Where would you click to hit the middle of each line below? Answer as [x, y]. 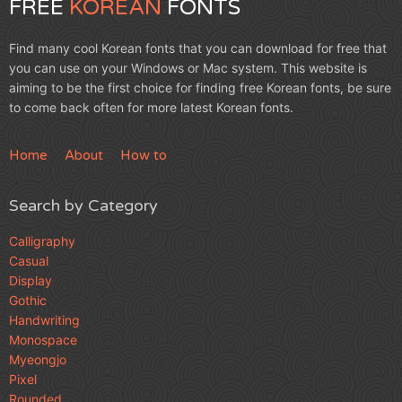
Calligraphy [42, 241]
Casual [29, 261]
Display [31, 281]
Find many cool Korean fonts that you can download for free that [198, 48]
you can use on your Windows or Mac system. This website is [188, 68]
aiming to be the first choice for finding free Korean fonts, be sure [200, 88]
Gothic [28, 301]
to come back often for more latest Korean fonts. [151, 108]
